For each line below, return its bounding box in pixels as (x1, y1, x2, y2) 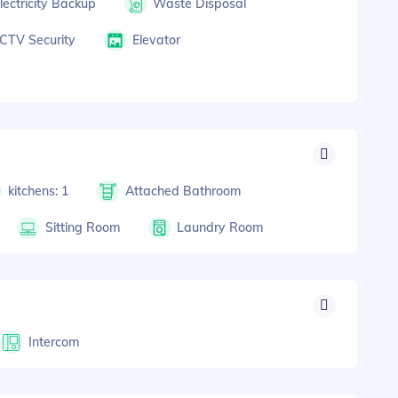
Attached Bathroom (124, 182, 241, 199)
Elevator (131, 31, 180, 48)
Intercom (28, 333, 80, 350)
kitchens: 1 (8, 182, 69, 199)
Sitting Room (45, 219, 121, 235)
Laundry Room (176, 219, 263, 235)
